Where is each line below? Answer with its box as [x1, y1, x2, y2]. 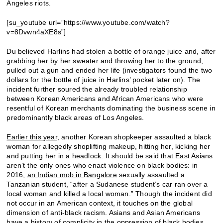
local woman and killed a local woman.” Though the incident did [6, 189, 212, 198]
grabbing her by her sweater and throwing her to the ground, [6, 56, 204, 65]
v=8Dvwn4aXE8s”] [6, 27, 66, 36]
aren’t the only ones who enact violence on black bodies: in [6, 161, 198, 169]
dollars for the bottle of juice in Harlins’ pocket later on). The [6, 75, 201, 84]
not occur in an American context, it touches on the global [6, 199, 193, 207]
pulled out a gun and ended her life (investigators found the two [6, 66, 213, 74]
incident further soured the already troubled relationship [6, 85, 187, 93]
